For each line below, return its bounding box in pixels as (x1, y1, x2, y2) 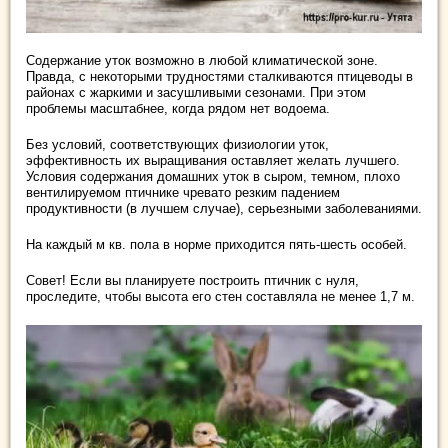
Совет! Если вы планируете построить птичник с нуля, (26, 272, 359, 288)
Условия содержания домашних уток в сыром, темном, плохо (26, 168, 400, 184)
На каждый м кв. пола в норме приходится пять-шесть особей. (26, 236, 407, 252)
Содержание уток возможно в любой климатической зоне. (26, 52, 378, 68)
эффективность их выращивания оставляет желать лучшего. (26, 152, 400, 168)
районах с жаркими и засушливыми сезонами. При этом (26, 84, 366, 100)
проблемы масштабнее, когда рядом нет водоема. (26, 100, 330, 116)
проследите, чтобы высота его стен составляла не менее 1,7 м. (26, 288, 415, 304)
